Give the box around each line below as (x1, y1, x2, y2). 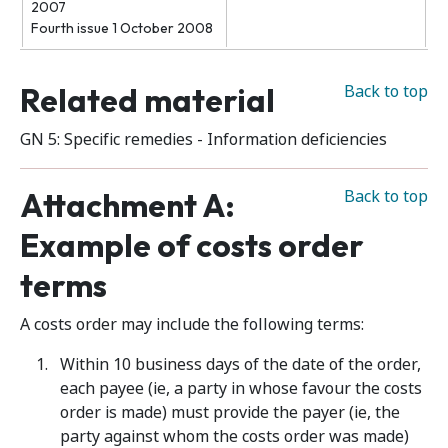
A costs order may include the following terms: (20, 313, 364, 336)
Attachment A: (20, 185, 235, 225)
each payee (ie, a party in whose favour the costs (60, 377, 422, 400)
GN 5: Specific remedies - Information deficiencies (20, 128, 387, 151)
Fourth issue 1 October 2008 (31, 19, 213, 37)
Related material (20, 80, 275, 120)
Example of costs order (20, 225, 364, 265)
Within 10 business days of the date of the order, (60, 353, 421, 376)
